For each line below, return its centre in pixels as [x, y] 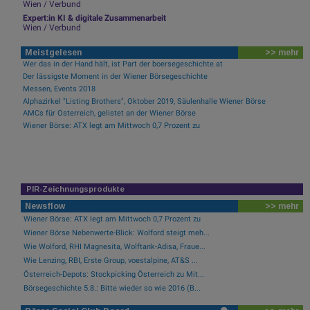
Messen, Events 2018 [59, 89]
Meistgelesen [53, 52]
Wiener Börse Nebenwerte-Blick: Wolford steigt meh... [117, 233]
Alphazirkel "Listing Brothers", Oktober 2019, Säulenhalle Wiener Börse [144, 101]
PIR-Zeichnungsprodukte [75, 189]
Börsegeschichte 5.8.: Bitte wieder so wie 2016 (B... [112, 289]
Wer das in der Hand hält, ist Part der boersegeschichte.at [122, 64]
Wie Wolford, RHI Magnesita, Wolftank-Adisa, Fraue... [115, 247]
